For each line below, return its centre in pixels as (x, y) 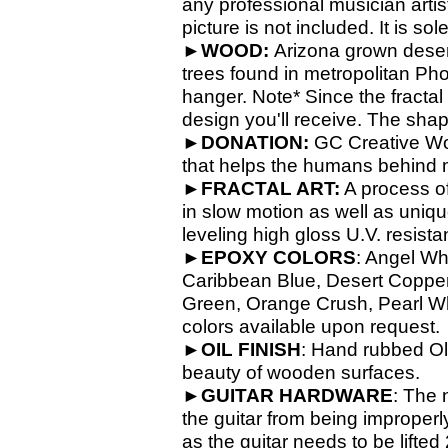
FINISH (269, 349)
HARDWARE (336, 395)
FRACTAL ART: (270, 188)
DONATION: (257, 142)
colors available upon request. (311, 326)
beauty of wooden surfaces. (301, 372)
